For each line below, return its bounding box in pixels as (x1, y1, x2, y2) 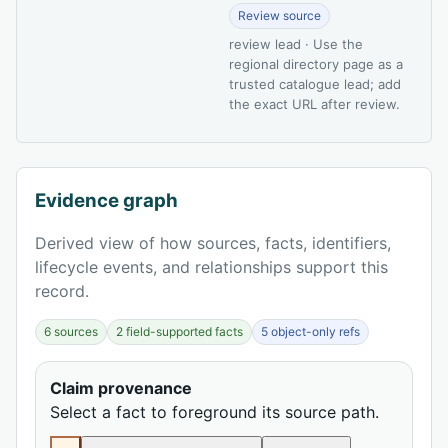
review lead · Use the (229, 35, 363, 52)
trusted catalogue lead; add (229, 75, 401, 92)
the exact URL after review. (229, 95, 400, 112)
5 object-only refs (261, 323, 360, 339)
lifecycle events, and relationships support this (35, 256, 388, 277)
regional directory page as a (229, 55, 403, 72)
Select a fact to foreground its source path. (50, 401, 379, 422)
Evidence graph (35, 188, 178, 212)
